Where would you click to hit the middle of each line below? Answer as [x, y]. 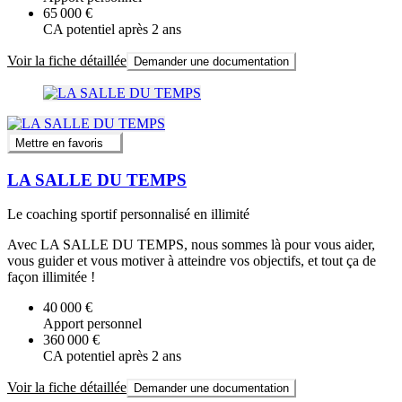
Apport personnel [92, 324]
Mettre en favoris [59, 143]
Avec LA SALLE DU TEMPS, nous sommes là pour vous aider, [191, 245]
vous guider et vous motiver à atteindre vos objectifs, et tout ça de [192, 261]
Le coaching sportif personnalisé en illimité [128, 214]
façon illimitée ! [51, 277]
